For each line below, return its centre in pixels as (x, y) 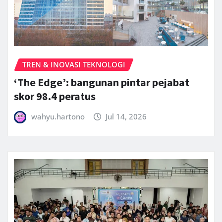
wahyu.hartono (58, 117)
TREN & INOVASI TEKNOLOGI (74, 64)
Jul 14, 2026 (126, 117)
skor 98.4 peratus (55, 96)
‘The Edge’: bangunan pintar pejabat (102, 83)
